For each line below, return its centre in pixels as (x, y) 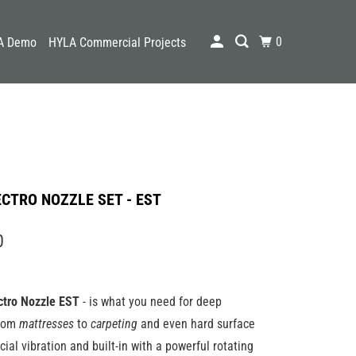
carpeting (114, 324)
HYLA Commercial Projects (118, 42)
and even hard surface (196, 324)
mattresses (46, 324)
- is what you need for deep (152, 302)
